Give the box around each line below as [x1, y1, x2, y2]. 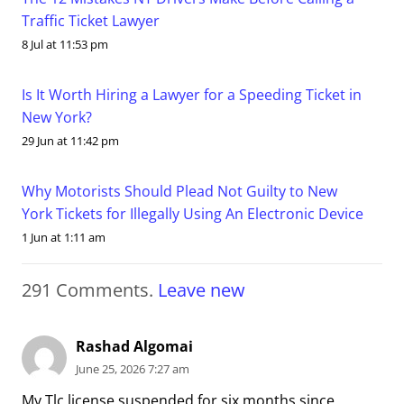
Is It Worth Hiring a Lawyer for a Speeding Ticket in [22, 85, 362, 106]
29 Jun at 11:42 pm [22, 133, 119, 150]
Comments [56, 277, 149, 302]
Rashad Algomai [76, 335, 193, 356]
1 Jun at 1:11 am [22, 229, 106, 246]
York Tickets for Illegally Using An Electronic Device [22, 204, 363, 225]
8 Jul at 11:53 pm [22, 36, 108, 53]
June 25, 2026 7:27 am [76, 360, 189, 377]
